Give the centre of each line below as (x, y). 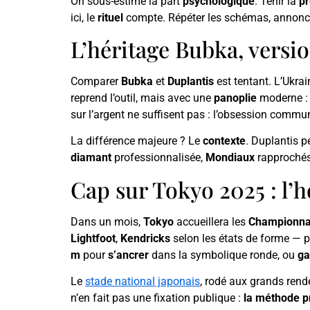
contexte (224, 141)
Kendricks (145, 238)
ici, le (84, 17)
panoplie (235, 98)
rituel (110, 17)
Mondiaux (230, 158)
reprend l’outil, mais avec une (142, 98)
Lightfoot (93, 238)
